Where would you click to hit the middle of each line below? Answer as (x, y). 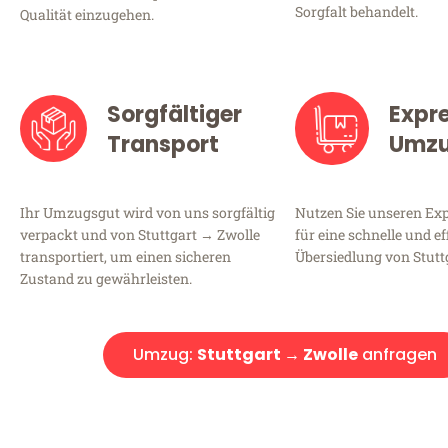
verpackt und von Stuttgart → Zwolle (140, 234)
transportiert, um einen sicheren (125, 256)
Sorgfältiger (174, 114)
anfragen (397, 354)
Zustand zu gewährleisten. (106, 278)
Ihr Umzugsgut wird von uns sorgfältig (147, 212)
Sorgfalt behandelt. (356, 12)
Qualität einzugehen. (87, 15)
